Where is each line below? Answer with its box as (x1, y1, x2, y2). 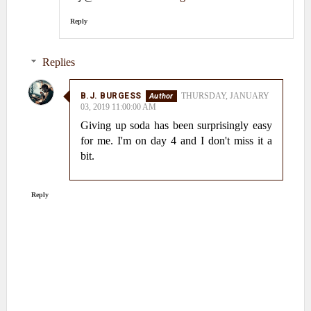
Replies (42, 56, 75, 69)
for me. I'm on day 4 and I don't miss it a (80, 135, 273, 147)
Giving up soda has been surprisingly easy (80, 119, 273, 132)
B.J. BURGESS (80, 91, 142, 101)
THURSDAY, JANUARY (180, 91, 269, 101)
